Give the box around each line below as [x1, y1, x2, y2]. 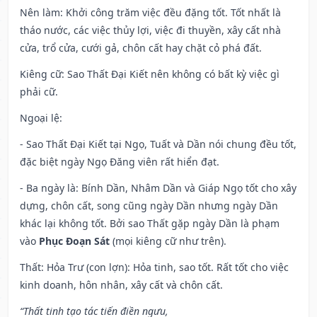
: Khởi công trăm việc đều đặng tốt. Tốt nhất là [60, 6, 281, 20]
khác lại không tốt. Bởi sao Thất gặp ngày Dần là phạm [20, 217, 279, 231]
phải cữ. [20, 85, 58, 99]
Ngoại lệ [20, 111, 59, 125]
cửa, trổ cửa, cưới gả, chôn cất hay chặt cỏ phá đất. [20, 41, 262, 55]
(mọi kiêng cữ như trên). [110, 234, 226, 248]
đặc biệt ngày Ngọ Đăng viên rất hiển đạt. [20, 155, 219, 169]
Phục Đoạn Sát [39, 234, 110, 248]
